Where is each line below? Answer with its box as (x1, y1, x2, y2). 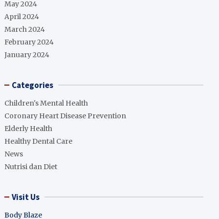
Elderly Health (4, 124, 53, 133)
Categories (12, 80, 54, 90)
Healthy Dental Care (4, 137, 73, 146)
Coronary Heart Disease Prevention (4, 111, 127, 120)
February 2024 (4, 38, 54, 46)
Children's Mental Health (4, 99, 88, 108)
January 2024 (4, 50, 50, 59)
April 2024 (4, 12, 40, 21)
